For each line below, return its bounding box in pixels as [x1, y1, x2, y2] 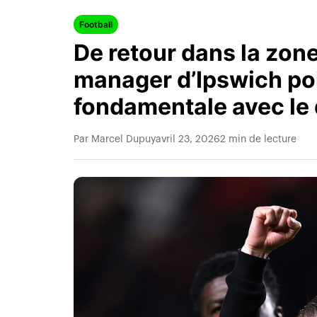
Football [79, 19, 113, 30]
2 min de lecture [220, 134, 296, 144]
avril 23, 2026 [156, 134, 220, 144]
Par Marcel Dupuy [74, 134, 156, 144]
